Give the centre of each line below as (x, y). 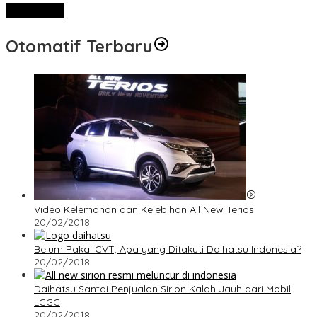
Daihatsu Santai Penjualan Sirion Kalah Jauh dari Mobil (162, 289)
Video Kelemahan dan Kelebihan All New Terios (144, 210)
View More (35, 11)
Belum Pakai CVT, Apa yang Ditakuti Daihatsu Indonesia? (168, 249)
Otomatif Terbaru (79, 46)
